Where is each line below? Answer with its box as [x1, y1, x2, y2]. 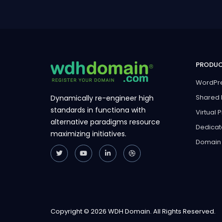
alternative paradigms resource [51, 116, 160, 127]
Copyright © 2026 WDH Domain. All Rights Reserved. [51, 206, 216, 216]
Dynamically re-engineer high [51, 93, 154, 103]
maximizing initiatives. [51, 128, 126, 139]
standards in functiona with [51, 105, 146, 115]
